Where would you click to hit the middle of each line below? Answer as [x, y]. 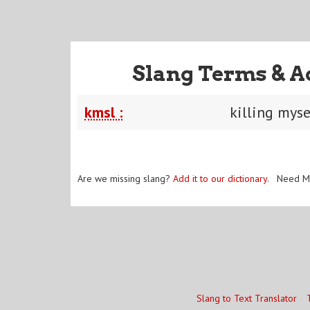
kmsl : [103, 112]
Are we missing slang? [125, 178]
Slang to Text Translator [246, 298]
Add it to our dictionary [220, 178]
